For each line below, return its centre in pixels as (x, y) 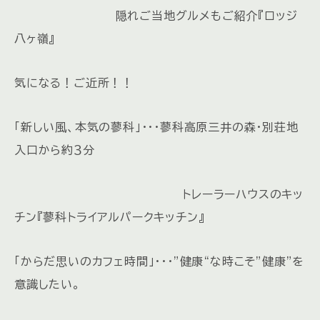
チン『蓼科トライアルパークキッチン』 (110, 217)
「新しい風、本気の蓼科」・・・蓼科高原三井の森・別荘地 (156, 127)
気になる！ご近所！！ (74, 83)
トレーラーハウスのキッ (159, 195)
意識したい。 (47, 285)
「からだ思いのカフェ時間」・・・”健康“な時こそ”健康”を (160, 262)
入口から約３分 (55, 150)
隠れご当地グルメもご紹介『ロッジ (156, 16)
